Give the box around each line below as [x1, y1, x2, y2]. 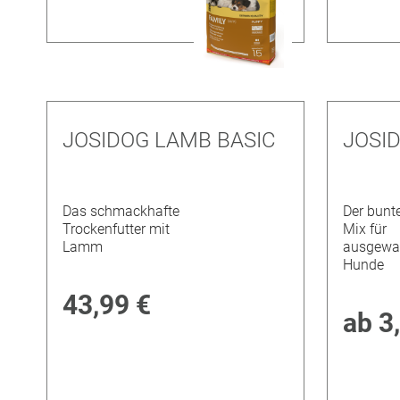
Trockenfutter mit [62, 221, 171, 238]
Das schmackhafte [62, 203, 180, 221]
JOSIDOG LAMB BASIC [62, 127, 277, 153]
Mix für [342, 221, 387, 238]
